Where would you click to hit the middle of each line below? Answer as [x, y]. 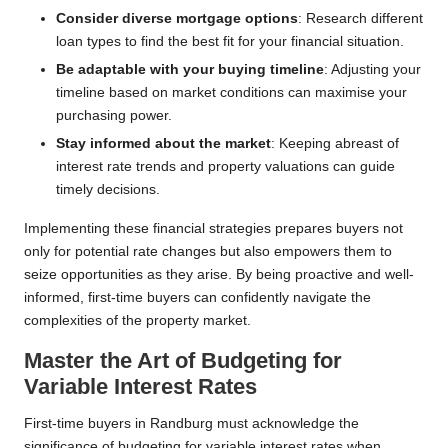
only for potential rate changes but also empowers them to [208, 252]
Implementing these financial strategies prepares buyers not [213, 229]
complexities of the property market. [137, 321]
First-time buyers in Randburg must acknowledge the [191, 424]
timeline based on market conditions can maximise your [231, 93]
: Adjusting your [372, 70]
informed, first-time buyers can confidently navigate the [197, 298]
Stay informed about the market [163, 144]
